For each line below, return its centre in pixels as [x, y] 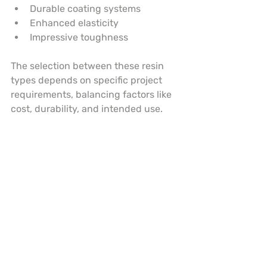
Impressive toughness [79, 38]
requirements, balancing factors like [92, 95]
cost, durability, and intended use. [87, 109]
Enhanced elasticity [74, 23]
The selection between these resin [89, 66]
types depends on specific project [88, 80]
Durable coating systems [85, 9]
